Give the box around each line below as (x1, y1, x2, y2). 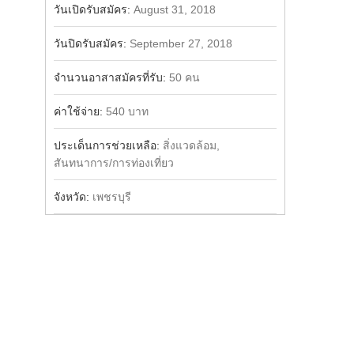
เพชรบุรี (92, 190, 131, 203)
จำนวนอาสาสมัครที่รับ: (53, 71, 169, 84)
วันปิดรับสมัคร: (53, 37, 130, 50)
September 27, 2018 (129, 37, 232, 50)
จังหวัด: (53, 190, 92, 203)
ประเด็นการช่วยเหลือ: (53, 139, 163, 152)
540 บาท (105, 105, 149, 118)
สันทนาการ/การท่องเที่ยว (53, 156, 174, 169)
